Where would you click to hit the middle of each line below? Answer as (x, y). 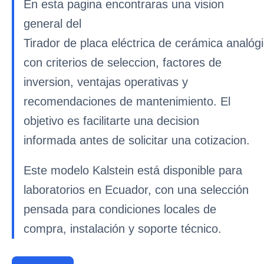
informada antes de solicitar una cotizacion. (137, 140)
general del (52, 24)
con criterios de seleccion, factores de (123, 62)
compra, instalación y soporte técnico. (123, 229)
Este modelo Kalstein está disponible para (133, 170)
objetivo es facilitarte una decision (111, 121)
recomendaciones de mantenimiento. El (127, 101)
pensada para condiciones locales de (120, 209)
